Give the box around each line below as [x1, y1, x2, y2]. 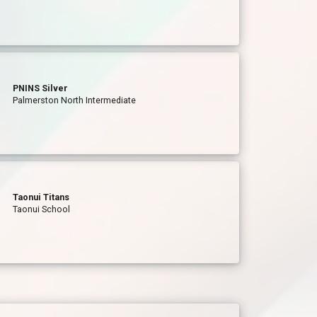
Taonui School [13, 204, 71, 214]
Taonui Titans [13, 192, 70, 202]
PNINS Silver [13, 83, 69, 93]
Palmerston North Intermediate [13, 95, 137, 105]
